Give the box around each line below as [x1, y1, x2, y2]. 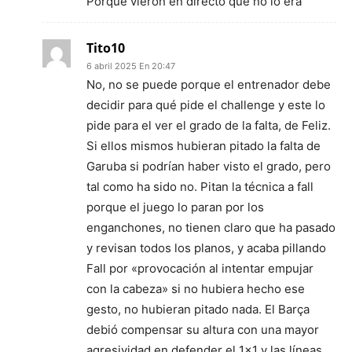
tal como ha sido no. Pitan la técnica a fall [86, 178, 313, 194]
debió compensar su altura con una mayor [86, 321, 319, 337]
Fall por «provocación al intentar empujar [86, 260, 313, 276]
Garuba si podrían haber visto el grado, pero [86, 158, 331, 174]
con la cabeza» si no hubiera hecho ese [86, 280, 305, 296]
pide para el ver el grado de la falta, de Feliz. [86, 117, 331, 133]
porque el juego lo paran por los [86, 199, 264, 214]
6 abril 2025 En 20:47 [86, 60, 175, 71]
